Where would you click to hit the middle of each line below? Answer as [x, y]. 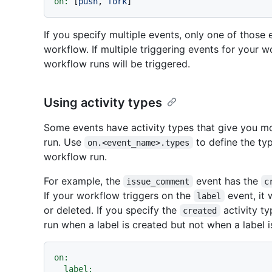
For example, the [83, 181]
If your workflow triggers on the [119, 195]
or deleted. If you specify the [112, 210]
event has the [227, 181]
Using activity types [103, 102]
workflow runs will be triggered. [117, 63]
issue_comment [158, 181]
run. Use [64, 142]
